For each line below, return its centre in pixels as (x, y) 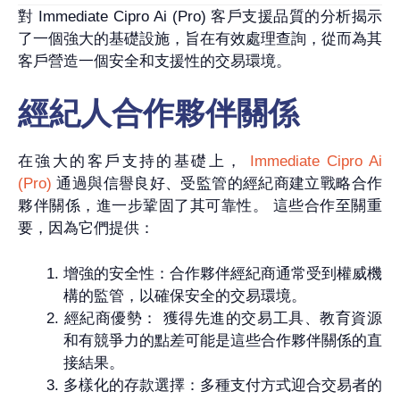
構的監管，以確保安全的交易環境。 (185, 296)
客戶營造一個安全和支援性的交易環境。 (154, 61)
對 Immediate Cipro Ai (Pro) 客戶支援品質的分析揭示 (200, 16)
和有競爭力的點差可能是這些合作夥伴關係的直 (223, 340)
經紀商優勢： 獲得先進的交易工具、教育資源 (223, 318)
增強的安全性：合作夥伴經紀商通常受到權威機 (223, 273)
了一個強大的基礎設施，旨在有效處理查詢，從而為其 (200, 38)
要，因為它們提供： (86, 229)
